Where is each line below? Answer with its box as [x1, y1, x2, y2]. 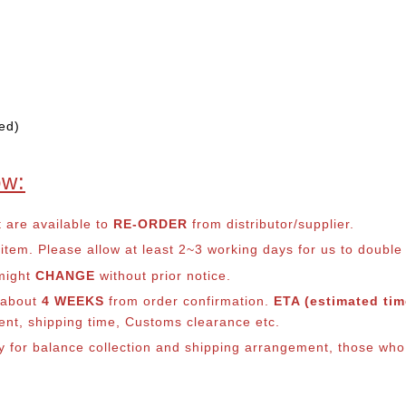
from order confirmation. [104, 293, 274, 308]
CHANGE [35, 267, 95, 283]
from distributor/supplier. [188, 217, 359, 232]
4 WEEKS [42, 293, 104, 308]
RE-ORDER [113, 217, 188, 232]
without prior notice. [95, 267, 231, 283]
